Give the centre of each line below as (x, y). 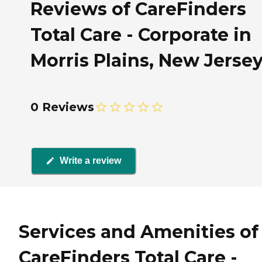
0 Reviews (62, 107)
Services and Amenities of (139, 232)
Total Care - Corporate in (141, 35)
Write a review (90, 161)
